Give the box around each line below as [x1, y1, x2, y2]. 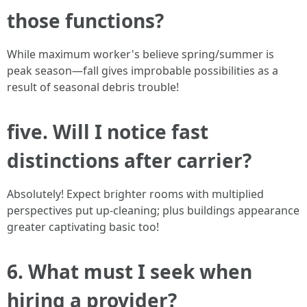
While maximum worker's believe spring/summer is [7, 47, 274, 62]
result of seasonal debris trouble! [7, 79, 179, 95]
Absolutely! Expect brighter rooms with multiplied [7, 186, 264, 202]
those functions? [7, 8, 164, 34]
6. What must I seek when [7, 258, 252, 285]
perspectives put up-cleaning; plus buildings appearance [7, 203, 299, 219]
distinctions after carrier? [7, 147, 251, 174]
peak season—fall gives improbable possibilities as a [7, 63, 278, 79]
